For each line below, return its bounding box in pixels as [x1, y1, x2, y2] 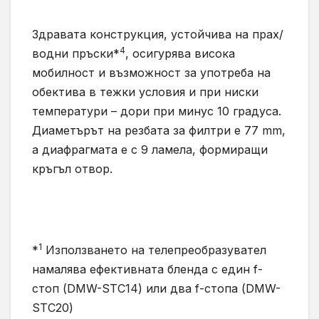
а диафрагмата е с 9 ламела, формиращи [32, 142, 268, 157]
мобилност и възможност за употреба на [32, 66, 271, 80]
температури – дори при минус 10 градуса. [32, 104, 281, 119]
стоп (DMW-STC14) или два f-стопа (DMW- [32, 281, 281, 296]
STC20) [32, 300, 73, 315]
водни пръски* [32, 46, 120, 61]
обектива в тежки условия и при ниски [32, 85, 258, 100]
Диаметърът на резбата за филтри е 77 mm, [32, 123, 286, 138]
